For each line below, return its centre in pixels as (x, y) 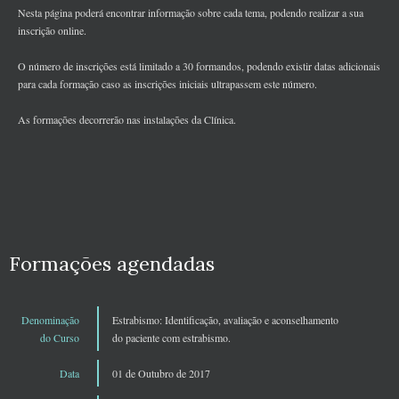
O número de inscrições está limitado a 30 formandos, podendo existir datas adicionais (199, 66)
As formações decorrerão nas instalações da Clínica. (127, 120)
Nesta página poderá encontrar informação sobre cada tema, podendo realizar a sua (191, 13)
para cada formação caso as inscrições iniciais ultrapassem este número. (167, 84)
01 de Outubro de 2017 (161, 374)
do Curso (60, 338)
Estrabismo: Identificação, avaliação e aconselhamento (225, 320)
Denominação (50, 320)
